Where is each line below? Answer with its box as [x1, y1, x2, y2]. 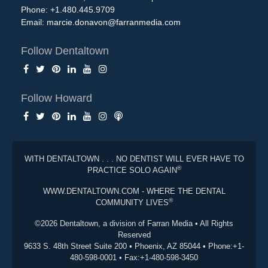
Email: [21, 17, 47, 27]
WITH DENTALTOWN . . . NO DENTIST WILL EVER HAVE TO [24, 154, 244, 163]
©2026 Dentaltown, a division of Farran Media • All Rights [35, 218, 233, 228]
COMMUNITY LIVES [95, 197, 169, 207]
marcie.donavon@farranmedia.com [47, 17, 181, 27]
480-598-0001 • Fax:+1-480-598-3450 [70, 252, 198, 262]
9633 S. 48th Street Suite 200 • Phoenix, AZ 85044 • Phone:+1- [24, 241, 244, 251]
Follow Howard [21, 92, 92, 104]
